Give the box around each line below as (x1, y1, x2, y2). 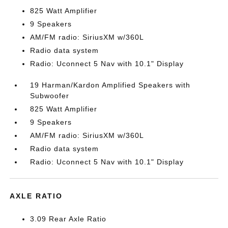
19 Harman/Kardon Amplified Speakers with (30, 81, 191, 89)
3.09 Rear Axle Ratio (30, 215, 107, 223)
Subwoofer (30, 92, 70, 100)
